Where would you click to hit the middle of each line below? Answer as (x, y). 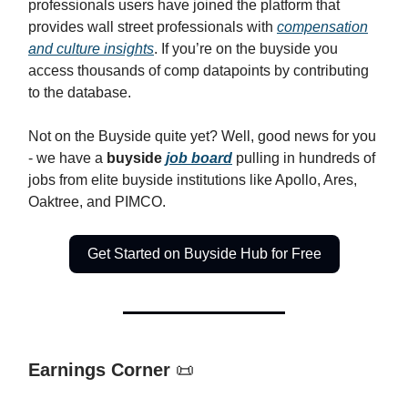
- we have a (67, 158)
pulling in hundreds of (304, 158)
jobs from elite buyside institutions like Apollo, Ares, (193, 180)
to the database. (80, 93)
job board (199, 158)
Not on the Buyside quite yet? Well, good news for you (202, 137)
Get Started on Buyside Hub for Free (204, 254)
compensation (322, 27)
